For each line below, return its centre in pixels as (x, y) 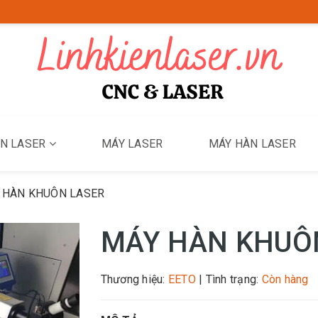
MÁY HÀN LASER (252, 144)
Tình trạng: (234, 279)
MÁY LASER (132, 144)
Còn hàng (285, 279)
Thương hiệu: (134, 279)
